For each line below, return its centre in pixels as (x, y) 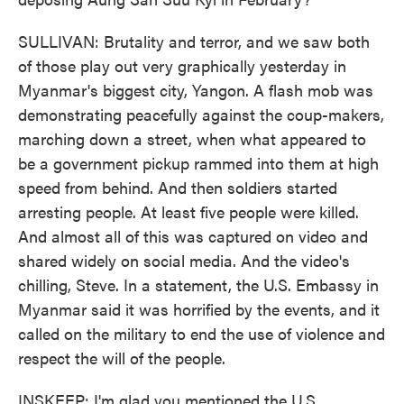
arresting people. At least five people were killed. (188, 211)
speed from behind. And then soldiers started (178, 187)
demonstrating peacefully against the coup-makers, (201, 114)
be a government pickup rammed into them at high (198, 163)
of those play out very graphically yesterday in (182, 65)
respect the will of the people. (122, 358)
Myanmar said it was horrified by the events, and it (199, 309)
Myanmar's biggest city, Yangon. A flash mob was (196, 90)
